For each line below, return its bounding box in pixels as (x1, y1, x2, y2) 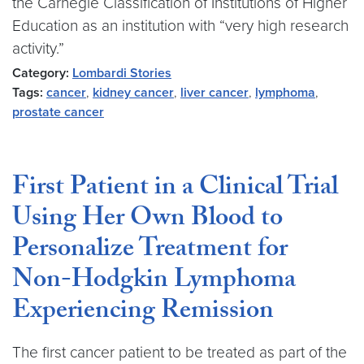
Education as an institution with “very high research (12, 16, 349, 35)
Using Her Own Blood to (12, 198, 283, 242)
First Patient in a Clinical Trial (12, 167, 338, 211)
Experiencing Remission (12, 291, 274, 335)
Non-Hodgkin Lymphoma (12, 260, 296, 304)
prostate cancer (12, 104, 104, 120)
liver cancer (180, 84, 249, 101)
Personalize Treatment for (12, 229, 288, 273)
